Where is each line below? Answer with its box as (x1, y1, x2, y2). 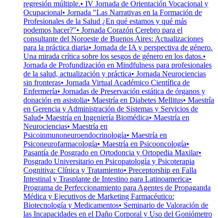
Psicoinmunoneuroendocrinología (23, 131, 127, 140)
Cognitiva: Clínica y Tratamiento (23, 166, 124, 175)
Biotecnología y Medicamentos (23, 201, 119, 210)
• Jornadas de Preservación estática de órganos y (57, 87, 205, 96)
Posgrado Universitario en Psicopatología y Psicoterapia (23, 157, 195, 166)
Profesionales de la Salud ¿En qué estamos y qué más (23, 17, 187, 26)
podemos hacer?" (23, 26, 76, 35)
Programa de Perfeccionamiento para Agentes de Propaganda (23, 183, 211, 192)
